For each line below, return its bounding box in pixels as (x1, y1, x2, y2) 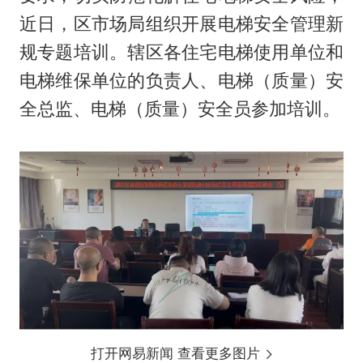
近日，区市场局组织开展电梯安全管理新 (19, 13, 344, 35)
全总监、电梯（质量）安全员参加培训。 (19, 98, 340, 120)
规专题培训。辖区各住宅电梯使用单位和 (19, 41, 344, 63)
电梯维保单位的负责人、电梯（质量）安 (19, 70, 344, 92)
